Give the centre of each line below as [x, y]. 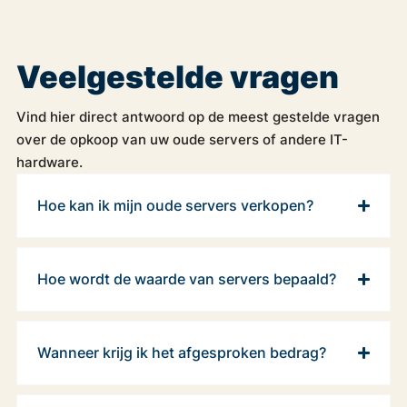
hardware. [49, 162]
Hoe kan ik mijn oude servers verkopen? [175, 205]
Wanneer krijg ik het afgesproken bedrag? [181, 352]
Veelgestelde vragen [177, 75]
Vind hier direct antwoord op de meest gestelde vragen [198, 116]
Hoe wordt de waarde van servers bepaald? [186, 278]
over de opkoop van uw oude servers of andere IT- [182, 139]
